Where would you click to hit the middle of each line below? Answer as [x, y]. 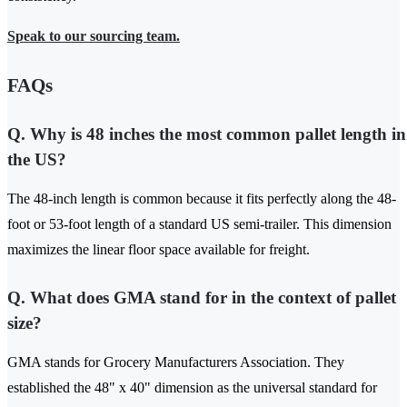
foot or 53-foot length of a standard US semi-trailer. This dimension [199, 224]
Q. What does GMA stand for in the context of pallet [202, 298]
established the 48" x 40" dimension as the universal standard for [192, 388]
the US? [37, 160]
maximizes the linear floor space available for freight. [159, 250]
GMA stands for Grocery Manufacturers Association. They [176, 362]
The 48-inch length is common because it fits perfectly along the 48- [202, 199]
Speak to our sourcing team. [94, 36]
